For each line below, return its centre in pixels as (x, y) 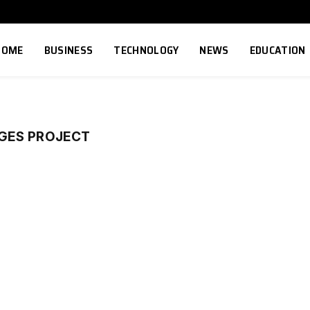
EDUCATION (277, 50)
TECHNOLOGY (146, 50)
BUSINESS (69, 50)
